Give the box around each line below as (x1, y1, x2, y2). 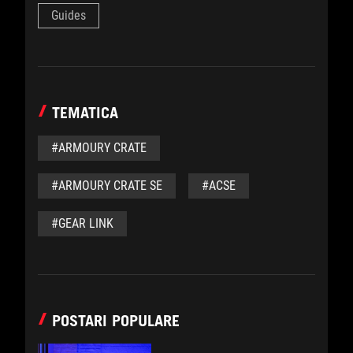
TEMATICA (52, 103, 118, 122)
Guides (51, 8, 86, 23)
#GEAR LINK (51, 216, 113, 231)
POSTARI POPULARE (52, 311, 180, 330)
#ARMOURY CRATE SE (51, 178, 162, 193)
